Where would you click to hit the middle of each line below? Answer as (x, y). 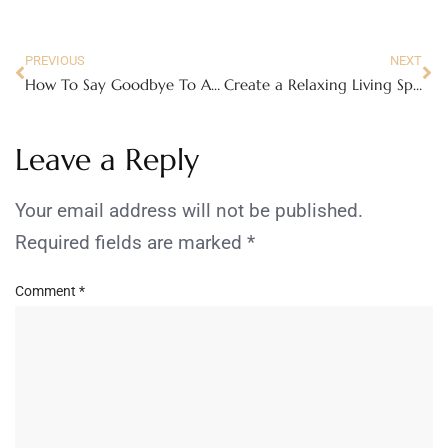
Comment (47, 290)
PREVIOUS (55, 61)
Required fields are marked (131, 243)
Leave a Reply (107, 160)
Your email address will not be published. (189, 211)
